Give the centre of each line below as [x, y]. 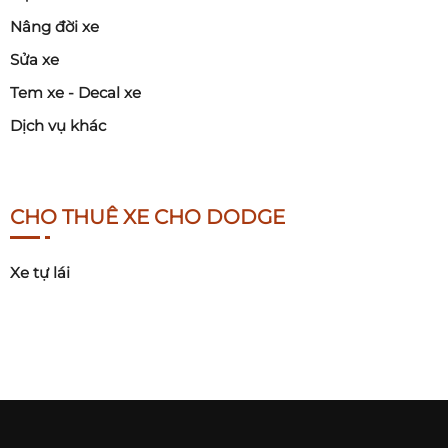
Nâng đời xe [54, 27]
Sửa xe [34, 60]
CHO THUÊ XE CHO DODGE [147, 217]
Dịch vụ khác [58, 126]
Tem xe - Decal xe [75, 93]
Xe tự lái [40, 273]
